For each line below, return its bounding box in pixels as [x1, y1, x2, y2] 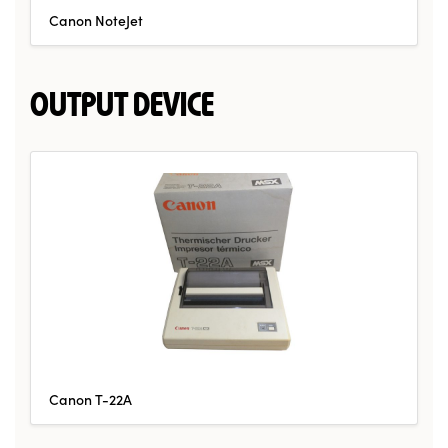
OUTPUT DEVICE [30, 91, 214, 126]
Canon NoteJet [48, 9, 143, 30]
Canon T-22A [48, 388, 132, 409]
